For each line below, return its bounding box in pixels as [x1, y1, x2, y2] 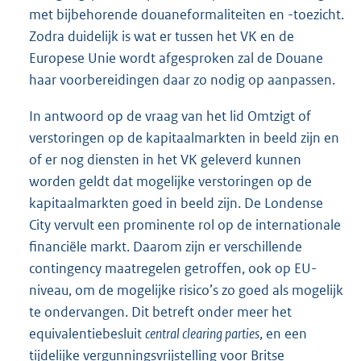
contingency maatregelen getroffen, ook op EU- [29, 259, 317, 277]
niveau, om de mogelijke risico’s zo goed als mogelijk [29, 280, 343, 299]
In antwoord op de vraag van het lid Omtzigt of [29, 106, 311, 125]
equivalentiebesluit [29, 324, 145, 342]
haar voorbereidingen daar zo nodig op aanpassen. [29, 70, 335, 89]
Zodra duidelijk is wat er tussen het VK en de [29, 27, 294, 45]
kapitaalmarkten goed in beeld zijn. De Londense [29, 193, 323, 212]
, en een [259, 324, 307, 342]
